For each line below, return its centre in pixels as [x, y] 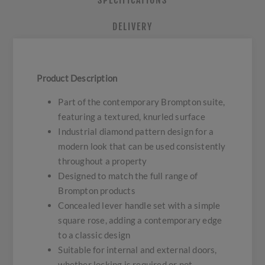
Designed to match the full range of [128, 176]
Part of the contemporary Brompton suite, [142, 102]
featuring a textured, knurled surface [132, 117]
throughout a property [103, 161]
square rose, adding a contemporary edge [140, 220]
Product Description [77, 78]
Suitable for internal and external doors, [138, 250]
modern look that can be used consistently [142, 146]
